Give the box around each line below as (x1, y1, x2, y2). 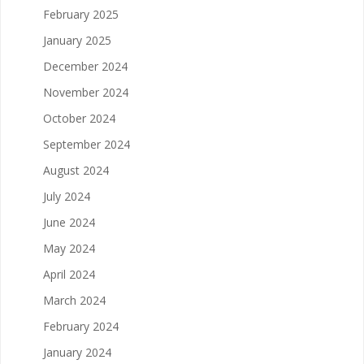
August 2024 (43, 162, 109, 178)
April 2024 (43, 266, 95, 282)
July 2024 (43, 188, 90, 204)
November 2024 (43, 84, 128, 100)
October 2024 (43, 110, 115, 126)
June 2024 (43, 214, 95, 230)
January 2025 (43, 32, 111, 48)
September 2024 (43, 136, 130, 152)
